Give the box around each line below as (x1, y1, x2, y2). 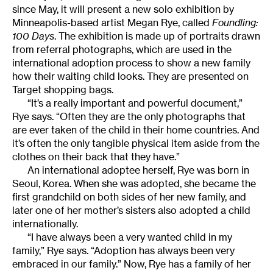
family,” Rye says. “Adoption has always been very (12, 244, 235, 257)
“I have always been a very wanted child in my (27, 231, 232, 244)
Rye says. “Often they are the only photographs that (12, 110, 246, 123)
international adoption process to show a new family (12, 57, 250, 69)
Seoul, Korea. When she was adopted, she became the (12, 177, 256, 190)
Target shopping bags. (12, 83, 113, 96)
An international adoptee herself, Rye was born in (27, 164, 249, 177)
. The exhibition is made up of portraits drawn (54, 30, 260, 43)
